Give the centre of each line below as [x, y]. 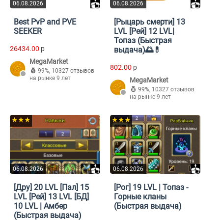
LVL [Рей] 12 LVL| [144, 31]
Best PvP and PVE [45, 22]
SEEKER [28, 31]
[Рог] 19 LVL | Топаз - [151, 188]
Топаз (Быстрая [143, 41]
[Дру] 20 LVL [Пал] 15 [51, 188]
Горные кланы [140, 197]
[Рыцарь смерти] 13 [150, 22]
